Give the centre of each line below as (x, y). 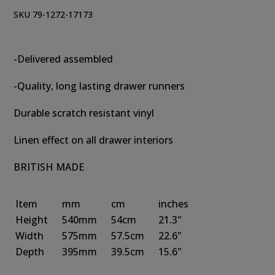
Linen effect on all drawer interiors (94, 140)
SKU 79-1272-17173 (53, 14)
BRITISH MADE (49, 167)
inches (174, 204)
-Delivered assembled (64, 59)
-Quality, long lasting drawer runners (99, 86)
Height (32, 220)
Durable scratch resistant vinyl (84, 113)
